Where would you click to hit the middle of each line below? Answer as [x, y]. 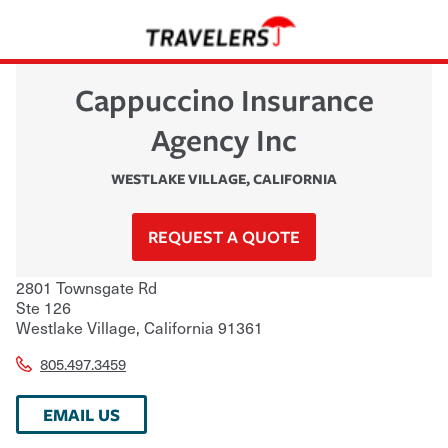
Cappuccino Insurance [224, 99]
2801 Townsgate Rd [86, 286]
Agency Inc [224, 139]
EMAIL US [81, 414]
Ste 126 [43, 306]
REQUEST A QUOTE [224, 236]
